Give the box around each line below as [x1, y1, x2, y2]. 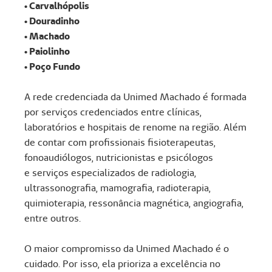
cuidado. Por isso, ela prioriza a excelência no [24, 257, 220, 270]
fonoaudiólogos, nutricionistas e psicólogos [24, 151, 213, 164]
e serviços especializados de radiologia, [24, 166, 196, 179]
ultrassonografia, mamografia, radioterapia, [24, 182, 211, 194]
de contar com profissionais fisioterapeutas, [24, 136, 216, 149]
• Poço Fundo [24, 60, 80, 73]
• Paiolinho [24, 45, 70, 58]
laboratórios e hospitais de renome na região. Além [24, 121, 246, 134]
